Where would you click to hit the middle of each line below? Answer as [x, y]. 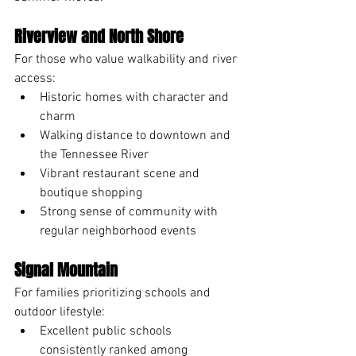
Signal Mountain [66, 270]
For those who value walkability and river [127, 59]
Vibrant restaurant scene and [121, 174]
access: [35, 78]
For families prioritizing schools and [114, 293]
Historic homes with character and [136, 97]
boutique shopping [91, 193]
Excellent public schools [107, 331]
